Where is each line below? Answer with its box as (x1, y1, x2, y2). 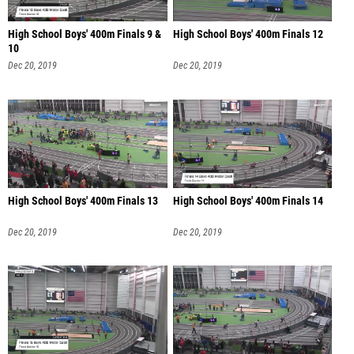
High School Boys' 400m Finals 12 (172, 28, 323, 42)
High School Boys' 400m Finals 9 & (8, 28, 161, 42)
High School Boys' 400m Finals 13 (8, 194, 158, 208)
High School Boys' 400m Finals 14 (172, 194, 323, 208)
